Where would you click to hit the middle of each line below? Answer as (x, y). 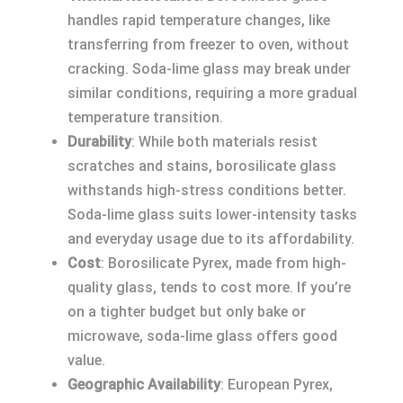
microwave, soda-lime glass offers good (202, 336)
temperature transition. (145, 117)
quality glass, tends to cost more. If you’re (209, 287)
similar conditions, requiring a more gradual (212, 93)
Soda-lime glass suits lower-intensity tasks (212, 215)
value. (86, 360)
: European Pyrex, (277, 385)
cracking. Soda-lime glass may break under (209, 69)
